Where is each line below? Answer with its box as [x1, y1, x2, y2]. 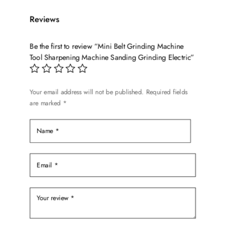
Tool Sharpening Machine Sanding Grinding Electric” [30, 52, 195, 63]
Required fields [146, 87, 188, 97]
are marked [30, 98, 63, 108]
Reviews [30, 13, 60, 26]
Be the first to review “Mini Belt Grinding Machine [30, 41, 184, 52]
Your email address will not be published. [30, 87, 144, 97]
